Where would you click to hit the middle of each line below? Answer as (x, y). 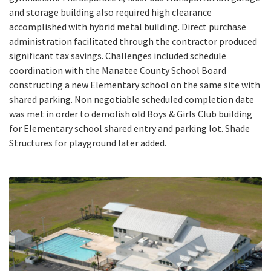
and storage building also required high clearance (110, 12)
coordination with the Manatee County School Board (118, 70)
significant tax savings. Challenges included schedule (118, 56)
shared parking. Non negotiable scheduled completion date (132, 100)
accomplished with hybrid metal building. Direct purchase (128, 27)
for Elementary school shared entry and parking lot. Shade (129, 129)
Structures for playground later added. (88, 143)
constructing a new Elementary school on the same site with (135, 85)
